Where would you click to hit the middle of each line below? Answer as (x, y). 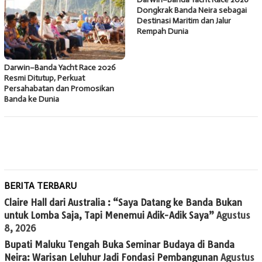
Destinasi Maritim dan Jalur (184, 21)
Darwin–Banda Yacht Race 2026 (60, 68)
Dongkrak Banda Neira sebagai (192, 11)
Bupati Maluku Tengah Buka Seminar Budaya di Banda (119, 245)
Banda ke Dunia (32, 99)
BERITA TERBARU (40, 186)
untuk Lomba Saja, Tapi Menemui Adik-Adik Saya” (109, 216)
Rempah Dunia (163, 32)
